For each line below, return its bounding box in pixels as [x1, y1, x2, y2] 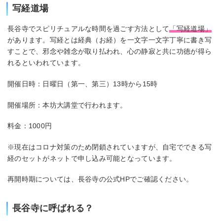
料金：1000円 [7, 122, 52, 130]
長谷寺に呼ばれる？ [12, 203, 94, 214]
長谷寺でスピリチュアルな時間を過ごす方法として [7, 25, 170, 33]
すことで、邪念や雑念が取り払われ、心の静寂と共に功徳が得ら [7, 47, 212, 56]
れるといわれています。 [7, 59, 85, 67]
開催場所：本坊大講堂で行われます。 [7, 101, 127, 109]
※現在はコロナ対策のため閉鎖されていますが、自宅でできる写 [7, 143, 212, 151]
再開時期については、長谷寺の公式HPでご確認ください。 [7, 175, 193, 184]
